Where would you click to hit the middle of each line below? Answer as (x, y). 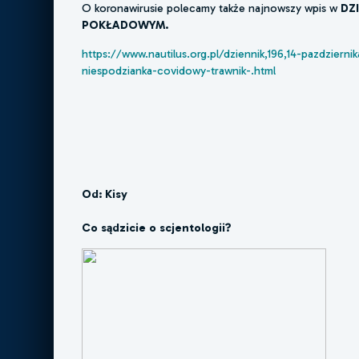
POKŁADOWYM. (125, 25)
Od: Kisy (105, 194)
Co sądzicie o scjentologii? (157, 228)
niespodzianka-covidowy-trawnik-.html (179, 70)
